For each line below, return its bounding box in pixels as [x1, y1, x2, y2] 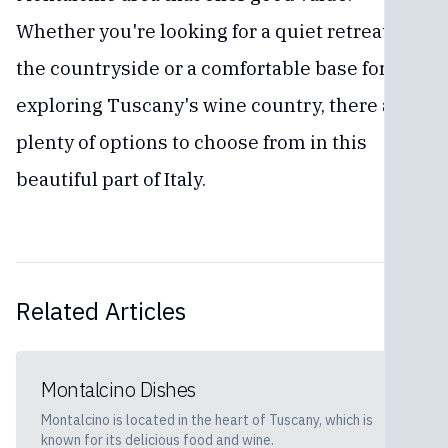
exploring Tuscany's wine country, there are [16, 93, 411, 117]
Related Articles [16, 295, 186, 327]
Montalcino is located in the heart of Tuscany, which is [41, 411, 373, 429]
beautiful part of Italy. [16, 167, 206, 191]
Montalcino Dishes [41, 376, 196, 403]
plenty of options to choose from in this [16, 130, 367, 154]
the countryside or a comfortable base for [16, 56, 387, 80]
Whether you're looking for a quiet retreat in [16, 19, 411, 43]
